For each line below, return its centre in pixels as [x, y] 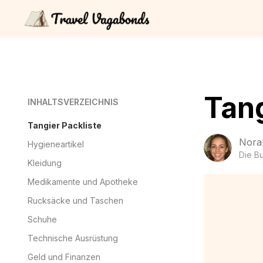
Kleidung [45, 163]
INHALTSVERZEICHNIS [73, 102]
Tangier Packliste [65, 125]
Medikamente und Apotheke [83, 182]
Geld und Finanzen [64, 257]
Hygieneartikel [56, 144]
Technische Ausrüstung [73, 238]
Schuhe [42, 219]
